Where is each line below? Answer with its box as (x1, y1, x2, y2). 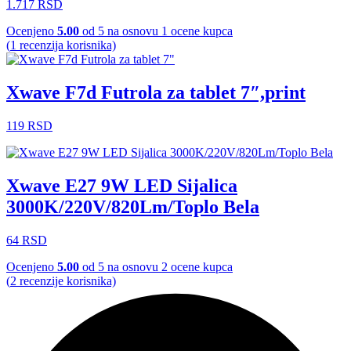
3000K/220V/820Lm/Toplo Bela (6, 197, 259, 218)
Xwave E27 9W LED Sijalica (6, 175, 237, 197)
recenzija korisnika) (16, 38, 116, 52)
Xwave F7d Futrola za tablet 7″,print (6, 82, 306, 103)
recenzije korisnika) (16, 274, 116, 288)
